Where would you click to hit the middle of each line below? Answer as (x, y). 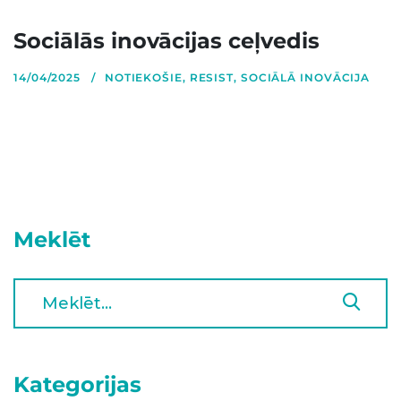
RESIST (212, 77)
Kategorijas (77, 384)
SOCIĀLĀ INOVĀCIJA (305, 77)
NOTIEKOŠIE (143, 77)
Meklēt (52, 239)
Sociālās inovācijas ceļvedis (166, 40)
